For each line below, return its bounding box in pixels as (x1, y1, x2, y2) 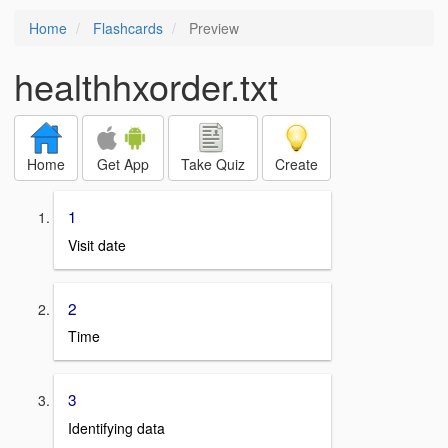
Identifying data (68, 418, 165, 439)
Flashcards (93, 18, 163, 38)
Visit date (68, 234, 126, 255)
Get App (97, 154, 149, 174)
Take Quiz (181, 154, 245, 174)
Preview (185, 18, 239, 38)
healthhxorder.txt (14, 60, 278, 111)
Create (275, 154, 318, 174)
